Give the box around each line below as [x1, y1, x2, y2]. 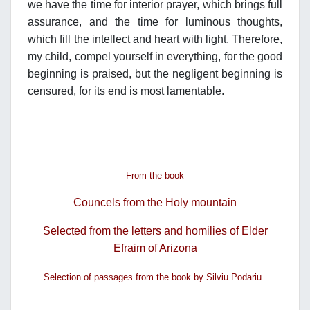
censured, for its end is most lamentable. [28, 85, 224, 98]
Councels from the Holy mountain [73, 197, 237, 209]
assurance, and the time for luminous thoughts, [28, 16, 282, 28]
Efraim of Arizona [113, 242, 197, 255]
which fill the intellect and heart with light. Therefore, [28, 33, 282, 46]
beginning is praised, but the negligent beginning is [28, 68, 282, 80]
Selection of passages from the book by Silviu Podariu [43, 272, 267, 283]
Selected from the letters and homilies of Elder [42, 225, 268, 237]
